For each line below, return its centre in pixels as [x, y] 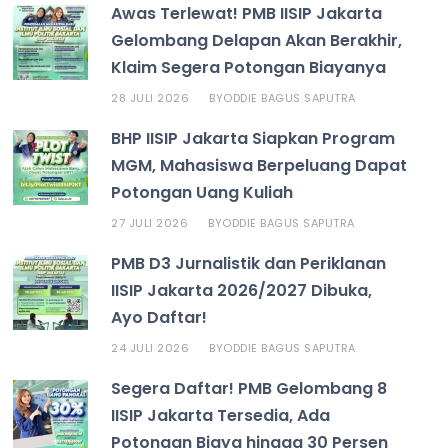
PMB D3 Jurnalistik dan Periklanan [249, 263]
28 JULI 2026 [150, 97]
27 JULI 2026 [150, 222]
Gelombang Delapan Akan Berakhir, [257, 40]
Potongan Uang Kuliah [202, 192]
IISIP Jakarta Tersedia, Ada [221, 415]
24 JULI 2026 [150, 347]
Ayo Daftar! [159, 317]
